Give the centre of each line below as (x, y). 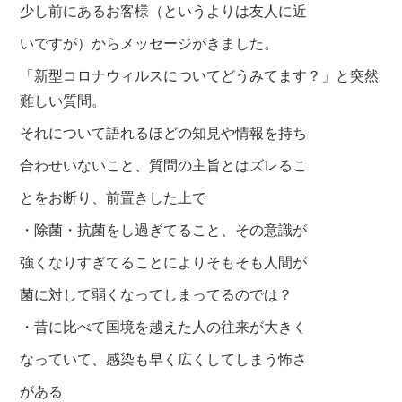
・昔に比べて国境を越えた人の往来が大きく (164, 326)
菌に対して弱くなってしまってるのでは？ (157, 293)
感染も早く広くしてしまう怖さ (207, 358)
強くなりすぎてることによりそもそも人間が (164, 261)
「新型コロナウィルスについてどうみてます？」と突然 (200, 74)
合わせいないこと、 (85, 164)
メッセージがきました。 (200, 42)
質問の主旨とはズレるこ (228, 164)
